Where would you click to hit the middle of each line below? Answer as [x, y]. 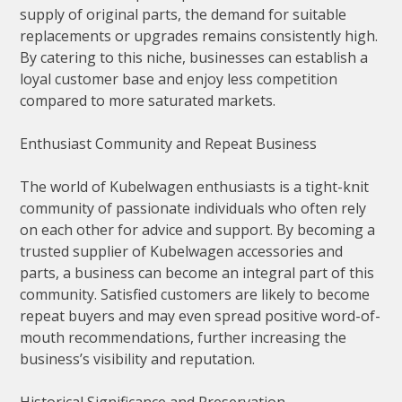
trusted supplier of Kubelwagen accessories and [182, 252]
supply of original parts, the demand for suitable [184, 15]
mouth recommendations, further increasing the [184, 338]
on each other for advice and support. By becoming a [198, 230]
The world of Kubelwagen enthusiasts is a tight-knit [195, 187]
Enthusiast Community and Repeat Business [169, 144]
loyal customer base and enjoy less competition [179, 79]
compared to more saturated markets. [148, 101]
